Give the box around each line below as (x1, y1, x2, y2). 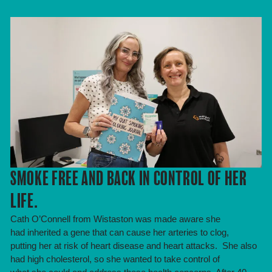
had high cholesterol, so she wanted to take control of (10, 254, 220, 265)
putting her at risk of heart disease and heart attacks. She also (10, 241, 257, 251)
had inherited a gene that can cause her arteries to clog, (10, 228, 229, 238)
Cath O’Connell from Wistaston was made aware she (10, 214, 221, 225)
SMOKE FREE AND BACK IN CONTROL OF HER (10, 168, 247, 189)
